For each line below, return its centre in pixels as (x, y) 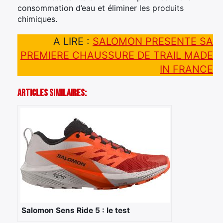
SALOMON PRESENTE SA (153, 41)
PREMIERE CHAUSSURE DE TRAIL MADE (117, 55)
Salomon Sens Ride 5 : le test (76, 210)
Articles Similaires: (52, 93)
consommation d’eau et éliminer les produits (101, 8)
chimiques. (37, 19)
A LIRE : (73, 41)
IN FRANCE (186, 69)
